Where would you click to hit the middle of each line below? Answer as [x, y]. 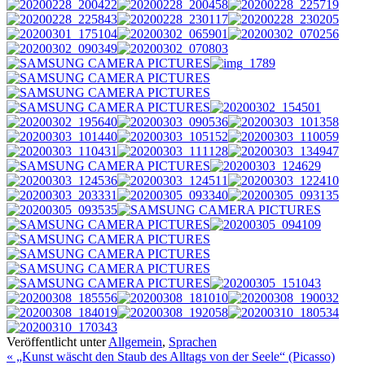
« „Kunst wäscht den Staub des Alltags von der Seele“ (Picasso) [171, 356]
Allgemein [135, 341]
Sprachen [193, 341]
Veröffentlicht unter [57, 341]
